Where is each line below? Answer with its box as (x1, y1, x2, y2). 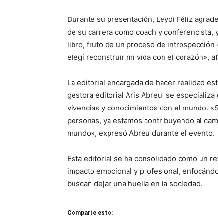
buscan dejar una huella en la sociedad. (67, 179, 202, 188)
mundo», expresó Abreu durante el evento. (67, 128, 215, 138)
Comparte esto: (67, 209, 113, 216)
